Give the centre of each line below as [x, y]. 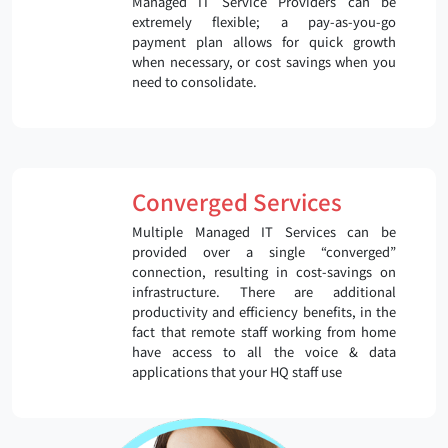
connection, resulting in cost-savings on [264, 271]
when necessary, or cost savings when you [264, 61]
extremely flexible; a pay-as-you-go [264, 21]
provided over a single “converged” [264, 251]
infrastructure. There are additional [264, 291]
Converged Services [237, 200]
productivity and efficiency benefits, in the [264, 311]
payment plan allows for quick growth [264, 41]
